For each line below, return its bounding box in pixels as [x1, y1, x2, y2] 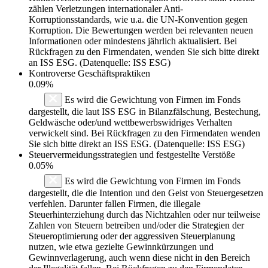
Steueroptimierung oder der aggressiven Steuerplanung [29, 230, 235, 241]
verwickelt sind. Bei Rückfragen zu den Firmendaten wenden [29, 127, 260, 138]
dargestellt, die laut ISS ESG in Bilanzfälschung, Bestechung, [29, 106, 261, 117]
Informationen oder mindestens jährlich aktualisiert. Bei [29, 35, 237, 46]
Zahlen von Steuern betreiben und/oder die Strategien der [29, 220, 244, 230]
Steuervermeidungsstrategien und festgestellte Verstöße [29, 149, 235, 160]
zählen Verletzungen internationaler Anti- [29, 3, 183, 14]
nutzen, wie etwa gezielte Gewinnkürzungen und [29, 241, 214, 252]
